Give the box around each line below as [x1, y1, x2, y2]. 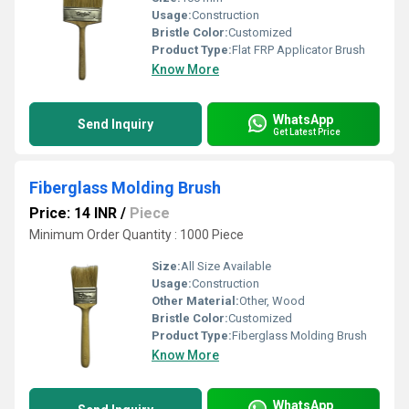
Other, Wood [239, 294, 305, 308]
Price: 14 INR [29, 204, 117, 222]
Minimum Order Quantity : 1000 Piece [29, 227, 244, 242]
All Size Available [181, 259, 271, 273]
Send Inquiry [78, 117, 153, 131]
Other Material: [152, 294, 239, 308]
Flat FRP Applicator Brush [232, 43, 365, 57]
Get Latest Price [273, 126, 341, 137]
